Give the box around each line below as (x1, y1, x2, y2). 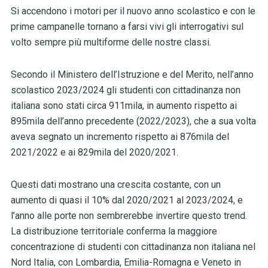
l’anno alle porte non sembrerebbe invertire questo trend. (10, 210, 247, 222)
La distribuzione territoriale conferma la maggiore (10, 226, 217, 237)
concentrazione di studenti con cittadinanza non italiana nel (10, 241, 255, 253)
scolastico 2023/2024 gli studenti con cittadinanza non (10, 84, 240, 96)
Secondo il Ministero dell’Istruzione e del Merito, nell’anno (10, 69, 254, 81)
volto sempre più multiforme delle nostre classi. (10, 36, 214, 48)
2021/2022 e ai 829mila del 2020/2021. (10, 147, 181, 159)
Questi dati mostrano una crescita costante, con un (10, 179, 221, 191)
